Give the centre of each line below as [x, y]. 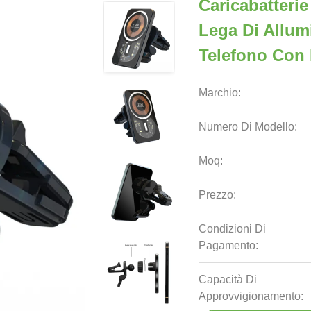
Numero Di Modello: [248, 127]
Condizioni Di [233, 229]
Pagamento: [229, 245]
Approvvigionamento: [251, 296]
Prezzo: [218, 195]
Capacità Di [228, 279]
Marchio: [220, 93]
